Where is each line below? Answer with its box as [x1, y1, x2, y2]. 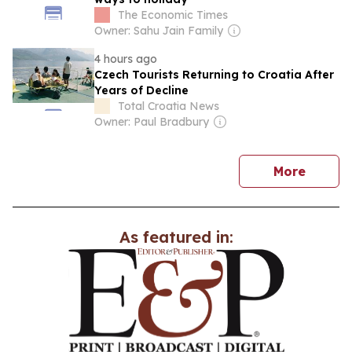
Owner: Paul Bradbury [94, 115, 209, 129]
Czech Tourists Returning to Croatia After [94, 68, 334, 82]
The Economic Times [118, 8, 228, 22]
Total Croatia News [118, 99, 219, 113]
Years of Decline [94, 83, 189, 97]
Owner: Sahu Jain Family [94, 24, 223, 38]
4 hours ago [94, 52, 157, 66]
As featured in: [119, 227, 233, 247]
